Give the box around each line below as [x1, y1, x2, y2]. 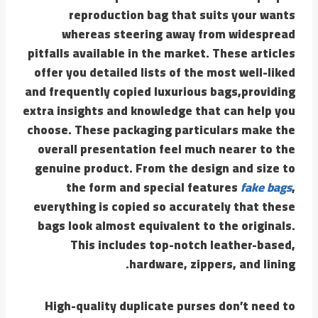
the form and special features [66, 175, 241, 199]
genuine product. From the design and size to [35, 156, 295, 180]
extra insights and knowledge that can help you [23, 99, 295, 122]
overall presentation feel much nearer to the [38, 137, 295, 160]
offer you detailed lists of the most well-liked [34, 60, 295, 84]
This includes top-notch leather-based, [70, 233, 295, 256]
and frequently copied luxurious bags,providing [25, 79, 295, 103]
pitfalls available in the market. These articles [28, 41, 295, 65]
